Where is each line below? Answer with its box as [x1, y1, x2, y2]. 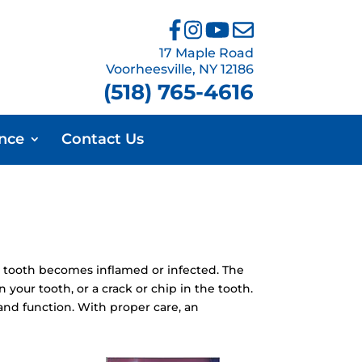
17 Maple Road [158, 45, 254, 61]
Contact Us [61, 130, 145, 148]
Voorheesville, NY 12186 [105, 61, 254, 77]
